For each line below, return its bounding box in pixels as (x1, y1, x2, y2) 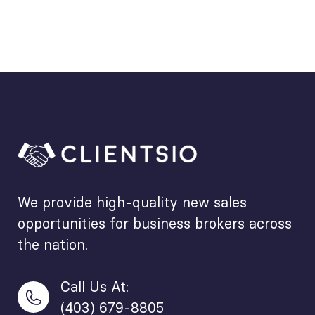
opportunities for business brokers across (18, 214, 292, 232)
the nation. (18, 236, 88, 253)
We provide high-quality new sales (18, 193, 247, 211)
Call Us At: (60, 278, 129, 295)
